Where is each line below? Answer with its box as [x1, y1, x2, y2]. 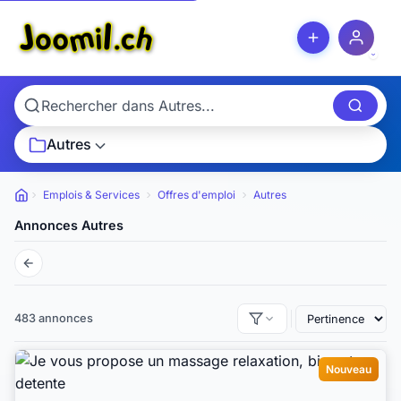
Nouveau [326, 363, 371, 377]
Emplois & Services [43, 188, 140, 202]
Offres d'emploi [158, 188, 235, 202]
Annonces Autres [14, 218, 124, 234]
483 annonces [14, 311, 93, 326]
